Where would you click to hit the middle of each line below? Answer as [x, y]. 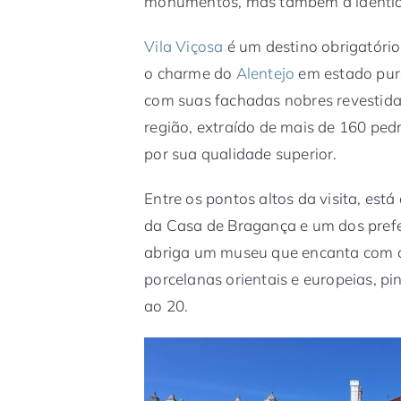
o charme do [190, 73]
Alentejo [265, 73]
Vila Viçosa [184, 46]
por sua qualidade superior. [241, 153]
